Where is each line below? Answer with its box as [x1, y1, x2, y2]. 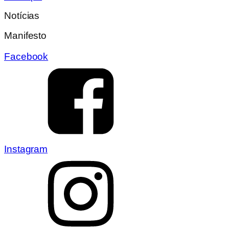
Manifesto [4, 30, 47, 41]
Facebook [4, 51, 49, 62]
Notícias [4, 10, 40, 21]
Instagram [4, 144, 48, 155]
